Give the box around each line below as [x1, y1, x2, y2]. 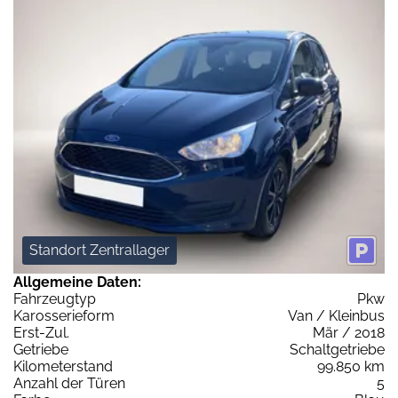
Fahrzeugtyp [13, 290, 96, 307]
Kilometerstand [13, 357, 113, 375]
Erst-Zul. [13, 323, 69, 341]
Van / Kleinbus [288, 306, 385, 324]
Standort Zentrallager [29, 241, 170, 259]
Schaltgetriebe [290, 340, 385, 358]
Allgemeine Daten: [13, 273, 141, 291]
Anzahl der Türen [13, 374, 125, 392]
